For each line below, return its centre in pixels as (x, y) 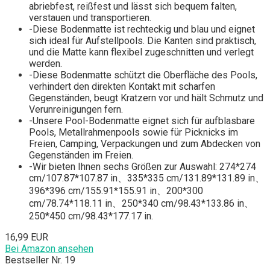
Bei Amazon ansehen (49, 249)
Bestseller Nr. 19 (40, 260)
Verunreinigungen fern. (76, 110)
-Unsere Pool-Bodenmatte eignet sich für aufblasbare (142, 121)
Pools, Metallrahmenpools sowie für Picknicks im (133, 133)
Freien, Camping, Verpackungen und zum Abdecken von (145, 144)
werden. (46, 64)
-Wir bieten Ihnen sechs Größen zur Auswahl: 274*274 (143, 167)
